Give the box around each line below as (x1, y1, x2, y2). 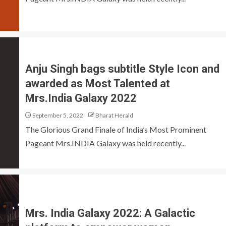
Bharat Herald (95, 111, 133, 119)
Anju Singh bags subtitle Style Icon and (25, 62, 219, 75)
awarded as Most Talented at (25, 77, 170, 90)
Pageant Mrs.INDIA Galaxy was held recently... (25, 138, 186, 148)
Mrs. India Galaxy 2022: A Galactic (25, 207, 195, 219)
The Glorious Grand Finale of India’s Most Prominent (25, 124, 206, 134)
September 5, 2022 (31, 111, 83, 119)
